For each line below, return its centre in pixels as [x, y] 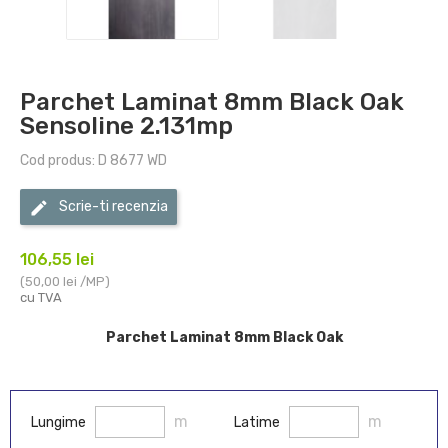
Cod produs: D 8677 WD [93, 160]
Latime [257, 422]
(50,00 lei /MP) [65, 281]
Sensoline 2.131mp [126, 125]
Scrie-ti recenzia [113, 207]
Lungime [58, 422]
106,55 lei [57, 259]
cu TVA [41, 297]
